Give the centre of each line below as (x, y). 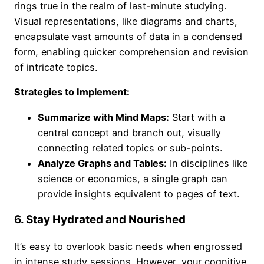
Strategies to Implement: (72, 92)
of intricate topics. (56, 67)
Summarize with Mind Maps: (103, 117)
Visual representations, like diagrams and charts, (126, 21)
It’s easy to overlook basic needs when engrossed (128, 247)
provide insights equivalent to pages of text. (138, 194)
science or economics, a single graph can (133, 178)
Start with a (197, 117)
